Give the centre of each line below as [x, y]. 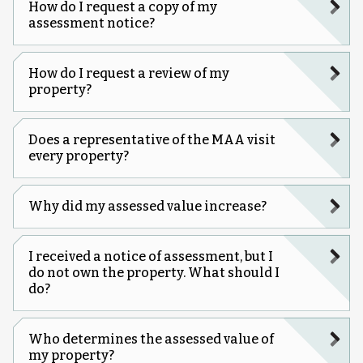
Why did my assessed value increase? [147, 206]
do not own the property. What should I [154, 272]
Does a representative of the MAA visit [152, 139]
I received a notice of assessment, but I [150, 256]
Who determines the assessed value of [151, 339]
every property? [78, 156]
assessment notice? [91, 23]
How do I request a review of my [128, 73]
